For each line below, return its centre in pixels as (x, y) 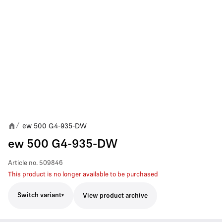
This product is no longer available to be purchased (83, 174)
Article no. (23, 163)
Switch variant (39, 195)
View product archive (115, 196)
